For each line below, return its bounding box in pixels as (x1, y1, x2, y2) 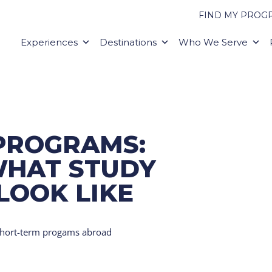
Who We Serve (178, 36, 248, 48)
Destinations (99, 36, 157, 48)
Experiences (20, 36, 78, 48)
